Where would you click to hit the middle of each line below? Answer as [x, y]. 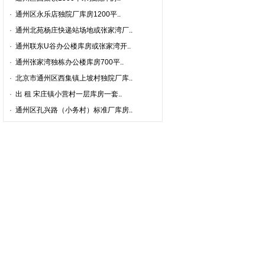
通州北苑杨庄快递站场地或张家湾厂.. [74, 30]
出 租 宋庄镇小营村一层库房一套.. [69, 94]
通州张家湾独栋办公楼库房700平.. [70, 62]
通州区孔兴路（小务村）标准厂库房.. [74, 110]
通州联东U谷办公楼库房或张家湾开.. [73, 46]
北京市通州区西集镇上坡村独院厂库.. [74, 78]
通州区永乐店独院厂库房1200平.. [68, 14]
